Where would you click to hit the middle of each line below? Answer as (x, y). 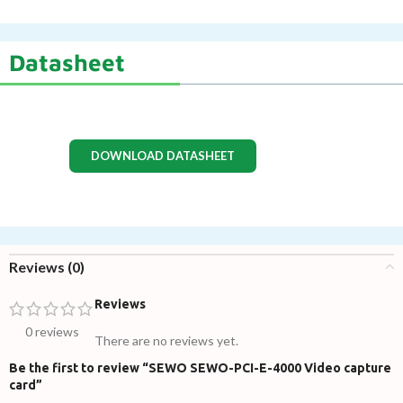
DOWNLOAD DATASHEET (163, 155)
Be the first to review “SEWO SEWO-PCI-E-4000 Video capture (200, 367)
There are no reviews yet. (166, 340)
